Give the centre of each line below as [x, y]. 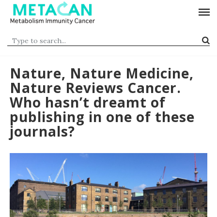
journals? [42, 131]
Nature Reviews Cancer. [95, 88]
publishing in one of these [102, 117]
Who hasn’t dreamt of [88, 102]
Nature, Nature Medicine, [102, 73]
